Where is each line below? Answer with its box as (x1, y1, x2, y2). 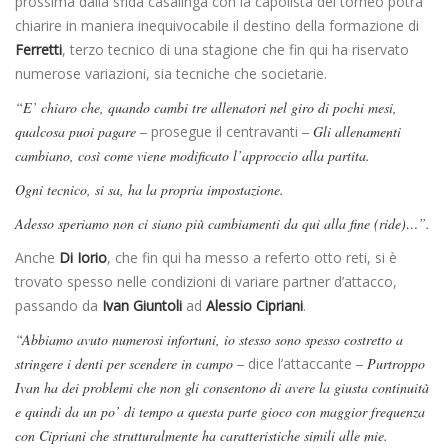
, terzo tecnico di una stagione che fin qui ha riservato (62, 40, 409, 60)
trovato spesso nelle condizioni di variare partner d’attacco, (15, 272, 397, 292)
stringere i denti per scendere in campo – (15, 354, 244, 374)
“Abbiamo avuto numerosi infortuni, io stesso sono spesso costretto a (15, 330, 403, 350)
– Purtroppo (356, 354, 425, 374)
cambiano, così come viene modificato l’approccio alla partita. (15, 146, 370, 166)
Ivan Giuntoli (102, 296, 182, 316)
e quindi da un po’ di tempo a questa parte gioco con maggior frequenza (15, 402, 425, 422)
